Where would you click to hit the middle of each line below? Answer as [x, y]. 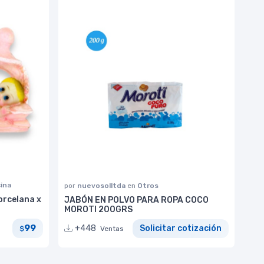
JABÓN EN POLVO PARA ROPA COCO [136, 200]
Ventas [112, 229]
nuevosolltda [102, 185]
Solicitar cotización [181, 229]
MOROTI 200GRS [98, 209]
